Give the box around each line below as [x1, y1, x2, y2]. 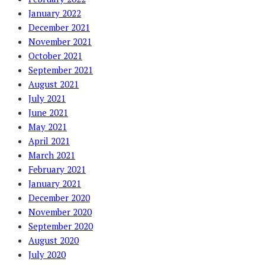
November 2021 [28, 35, 92, 47]
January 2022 [28, 7, 81, 19]
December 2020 [28, 191, 90, 203]
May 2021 [28, 120, 67, 132]
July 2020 [28, 248, 66, 260]
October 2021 [28, 49, 82, 62]
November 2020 [28, 205, 92, 218]
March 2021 [28, 148, 75, 161]
